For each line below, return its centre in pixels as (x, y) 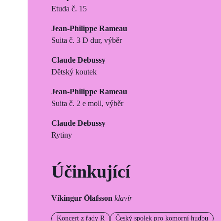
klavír (123, 198)
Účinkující (91, 171)
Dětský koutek (74, 72)
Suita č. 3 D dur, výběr (87, 40)
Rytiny (62, 135)
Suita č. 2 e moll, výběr (87, 103)
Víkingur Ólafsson (83, 198)
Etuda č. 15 (69, 8)
